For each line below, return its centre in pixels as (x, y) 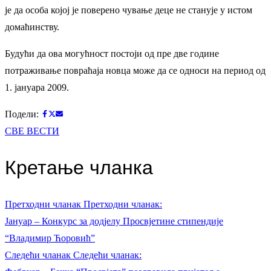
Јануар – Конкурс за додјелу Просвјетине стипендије (114, 221)
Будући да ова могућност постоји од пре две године (112, 53)
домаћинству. (32, 27)
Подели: (23, 114)
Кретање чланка (79, 168)
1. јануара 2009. (37, 87)
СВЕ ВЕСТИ (32, 131)
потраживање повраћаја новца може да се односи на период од (135, 70)
